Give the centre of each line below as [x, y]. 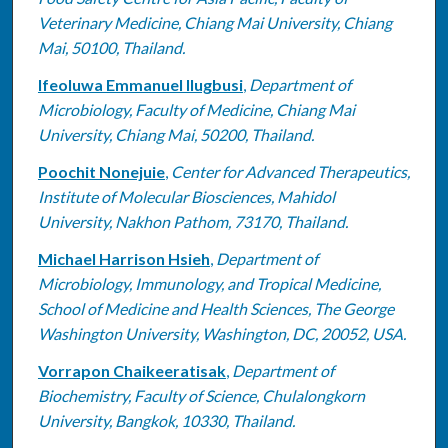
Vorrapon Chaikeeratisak [131, 370]
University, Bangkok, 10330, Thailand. [166, 420]
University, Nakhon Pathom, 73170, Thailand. [192, 221]
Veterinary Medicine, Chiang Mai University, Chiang [214, 22]
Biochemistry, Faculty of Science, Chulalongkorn [201, 395]
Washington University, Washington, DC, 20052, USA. [221, 333]
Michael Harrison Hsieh [123, 258]
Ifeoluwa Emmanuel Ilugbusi [140, 84]
